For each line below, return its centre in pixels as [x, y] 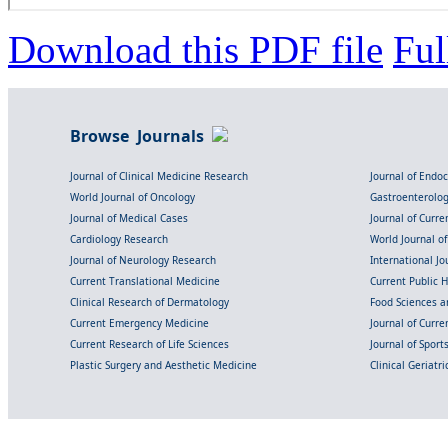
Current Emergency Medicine [139, 322]
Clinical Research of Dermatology [149, 301]
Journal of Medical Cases [129, 217]
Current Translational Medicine [145, 280]
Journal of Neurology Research [143, 259]
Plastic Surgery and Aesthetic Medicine [163, 364]
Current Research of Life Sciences [149, 343]
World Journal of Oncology [132, 196]
